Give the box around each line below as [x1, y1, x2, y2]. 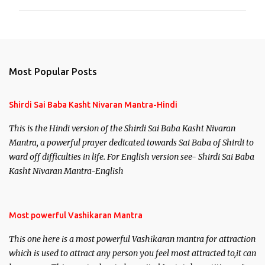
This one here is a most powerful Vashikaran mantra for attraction [9, 234, 256, 245]
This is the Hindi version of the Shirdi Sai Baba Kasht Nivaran [9, 123, 235, 134]
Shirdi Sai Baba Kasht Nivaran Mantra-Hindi [9, 100, 177, 110]
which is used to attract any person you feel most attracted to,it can [9, 248, 256, 259]
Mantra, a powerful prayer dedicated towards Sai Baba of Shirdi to [9, 137, 254, 148]
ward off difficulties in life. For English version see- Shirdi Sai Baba [9, 151, 254, 163]
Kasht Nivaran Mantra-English [9, 166, 124, 177]
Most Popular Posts [9, 66, 97, 77]
